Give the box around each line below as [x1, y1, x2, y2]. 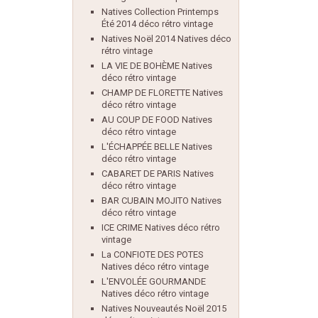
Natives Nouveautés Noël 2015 [102, 303, 226, 314]
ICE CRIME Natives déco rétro [102, 222, 220, 233]
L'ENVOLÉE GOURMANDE [102, 276, 206, 287]
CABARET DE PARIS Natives [102, 168, 214, 179]
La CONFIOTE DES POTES [102, 249, 204, 260]
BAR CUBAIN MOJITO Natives [102, 195, 221, 206]
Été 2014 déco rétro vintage [102, 18, 213, 29]
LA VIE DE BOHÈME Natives [102, 60, 212, 71]
